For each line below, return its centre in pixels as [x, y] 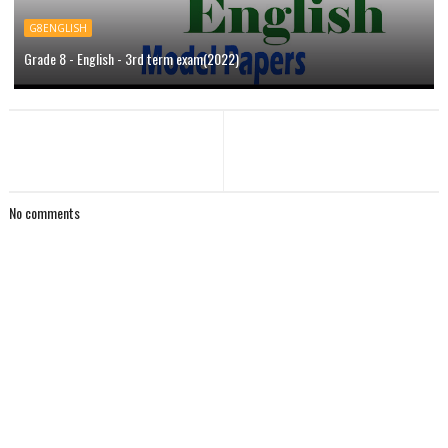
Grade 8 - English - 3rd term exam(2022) [131, 58]
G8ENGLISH [57, 27]
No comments [44, 212]
